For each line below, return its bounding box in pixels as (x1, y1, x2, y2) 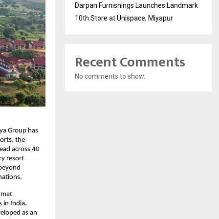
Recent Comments (75, 51, 185, 74)
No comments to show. (75, 72, 145, 81)
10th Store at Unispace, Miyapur (75, 14, 173, 22)
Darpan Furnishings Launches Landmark (75, 1, 198, 10)
